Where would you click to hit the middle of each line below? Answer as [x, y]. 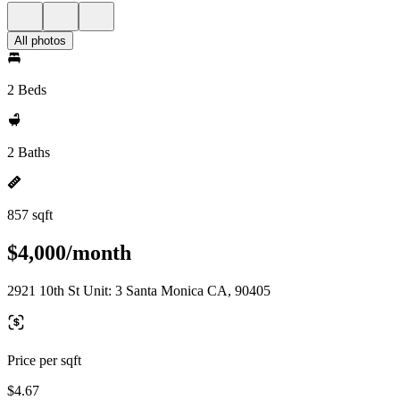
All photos [40, 41]
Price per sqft [44, 360]
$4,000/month [69, 252]
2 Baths [29, 152]
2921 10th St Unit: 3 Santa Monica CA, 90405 [139, 290]
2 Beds [27, 90]
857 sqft [30, 215]
